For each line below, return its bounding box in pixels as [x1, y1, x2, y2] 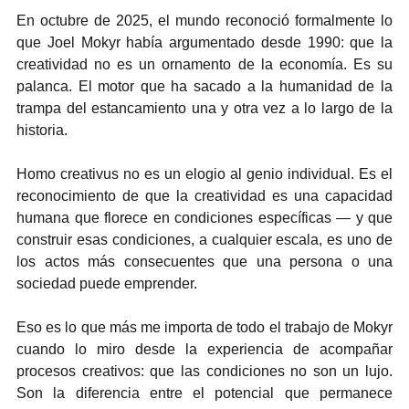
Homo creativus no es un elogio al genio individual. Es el [16, 165, 393, 182]
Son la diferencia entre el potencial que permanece [16, 384, 393, 401]
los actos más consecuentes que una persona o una [16, 253, 393, 269]
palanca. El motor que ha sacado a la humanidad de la [16, 78, 393, 94]
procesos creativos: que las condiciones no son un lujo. [16, 362, 393, 379]
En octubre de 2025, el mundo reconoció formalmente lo [16, 12, 393, 28]
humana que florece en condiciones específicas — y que [16, 209, 393, 225]
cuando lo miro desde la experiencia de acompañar [16, 341, 393, 357]
